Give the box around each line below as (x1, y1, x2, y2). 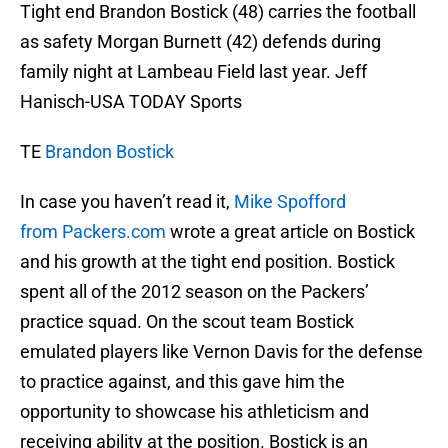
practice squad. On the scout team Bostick (20, 311, 354, 333)
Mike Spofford (234, 191, 346, 213)
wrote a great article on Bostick (170, 221, 415, 243)
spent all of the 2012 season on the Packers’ (20, 281, 369, 303)
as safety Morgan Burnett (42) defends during (20, 31, 381, 53)
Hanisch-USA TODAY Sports (20, 91, 242, 113)
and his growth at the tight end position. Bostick (20, 251, 395, 273)
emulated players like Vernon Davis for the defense (20, 341, 423, 363)
